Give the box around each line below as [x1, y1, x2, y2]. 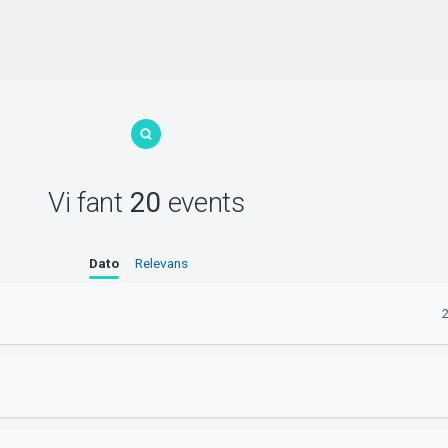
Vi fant [47, 185, 130, 219]
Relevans [134, 255, 188, 272]
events [160, 185, 245, 219]
